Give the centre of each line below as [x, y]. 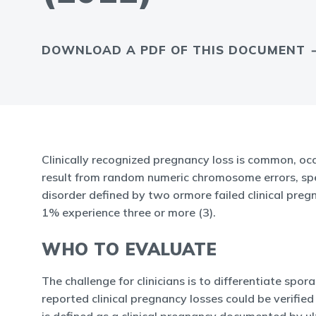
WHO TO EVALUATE [129, 249]
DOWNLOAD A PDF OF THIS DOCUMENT [174, 50]
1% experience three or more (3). [129, 212]
